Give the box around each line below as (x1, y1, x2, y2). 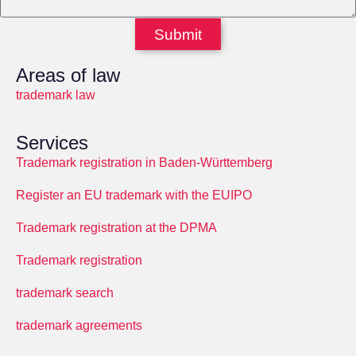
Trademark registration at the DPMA (16, 221, 217, 234)
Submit (154, 25, 202, 43)
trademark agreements (16, 319, 142, 332)
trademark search (16, 286, 114, 300)
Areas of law (16, 64, 120, 86)
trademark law (16, 88, 95, 102)
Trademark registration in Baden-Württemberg (16, 156, 273, 169)
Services (16, 132, 88, 153)
